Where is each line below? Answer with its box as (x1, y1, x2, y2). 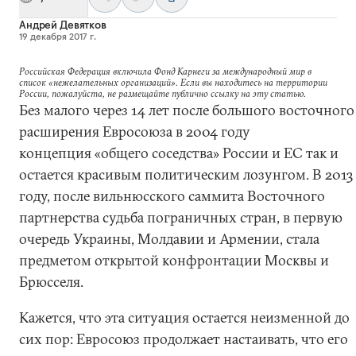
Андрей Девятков (19, 17, 106, 32)
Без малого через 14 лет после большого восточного (19, 101, 354, 119)
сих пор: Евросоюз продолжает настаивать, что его (19, 330, 348, 348)
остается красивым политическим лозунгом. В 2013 (19, 165, 353, 184)
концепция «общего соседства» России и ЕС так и (19, 144, 339, 162)
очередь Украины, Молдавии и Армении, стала (19, 230, 319, 248)
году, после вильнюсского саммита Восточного (19, 187, 325, 205)
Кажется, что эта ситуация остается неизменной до (19, 308, 350, 327)
